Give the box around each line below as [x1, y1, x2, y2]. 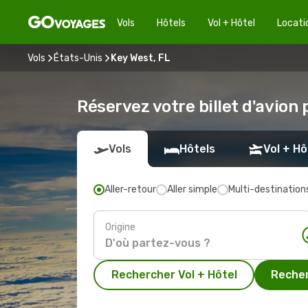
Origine [105, 221, 135, 233]
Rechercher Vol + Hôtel [111, 268, 237, 281]
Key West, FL [111, 52, 170, 64]
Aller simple [167, 184, 217, 195]
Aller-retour [104, 184, 156, 195]
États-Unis [54, 52, 102, 64]
